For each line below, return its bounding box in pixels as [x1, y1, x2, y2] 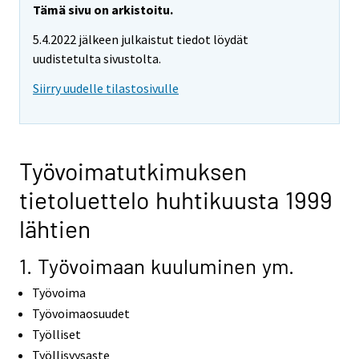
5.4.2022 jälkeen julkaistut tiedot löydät [33, 31, 248, 48]
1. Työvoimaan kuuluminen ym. [19, 252, 294, 278]
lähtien [19, 213, 91, 243]
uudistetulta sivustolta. [33, 50, 161, 67]
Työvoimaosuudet [32, 305, 130, 321]
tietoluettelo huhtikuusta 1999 [19, 184, 333, 214]
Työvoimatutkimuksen [19, 155, 247, 185]
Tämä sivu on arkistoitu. [33, 2, 173, 18]
